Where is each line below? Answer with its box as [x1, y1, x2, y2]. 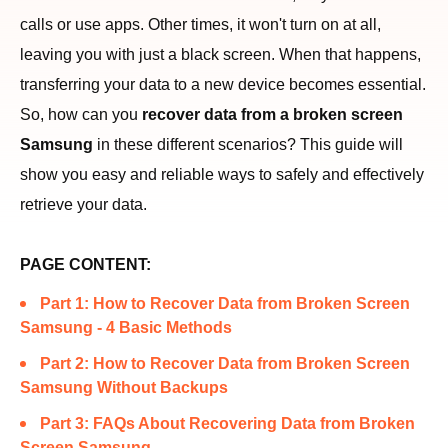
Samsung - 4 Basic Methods [20, 319, 232, 336]
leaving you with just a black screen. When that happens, [20, 46, 421, 63]
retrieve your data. [20, 196, 147, 213]
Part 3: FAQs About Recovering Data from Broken [40, 415, 415, 432]
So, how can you [20, 106, 142, 123]
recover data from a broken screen [142, 106, 403, 123]
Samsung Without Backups [20, 379, 228, 396]
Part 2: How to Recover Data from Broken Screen [40, 355, 410, 372]
